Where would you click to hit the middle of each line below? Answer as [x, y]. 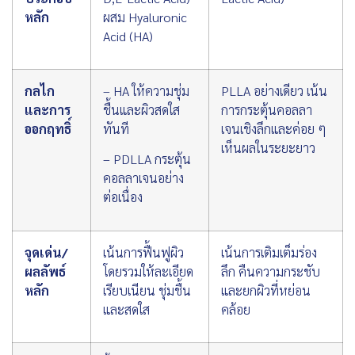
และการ [48, 109]
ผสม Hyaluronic [145, 17]
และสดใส [126, 309]
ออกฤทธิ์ [48, 128]
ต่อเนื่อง [123, 197]
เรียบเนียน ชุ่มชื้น [147, 290]
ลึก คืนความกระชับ [271, 271]
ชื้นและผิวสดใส [141, 109]
